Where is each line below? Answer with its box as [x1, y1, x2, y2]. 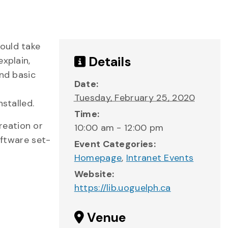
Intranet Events [126, 152, 194, 164]
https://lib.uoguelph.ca [74, 182, 171, 194]
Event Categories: [74, 138, 156, 150]
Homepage [74, 152, 122, 164]
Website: [74, 168, 115, 180]
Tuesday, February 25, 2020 [74, 92, 195, 104]
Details [85, 53, 131, 70]
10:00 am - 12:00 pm [74, 122, 164, 134]
